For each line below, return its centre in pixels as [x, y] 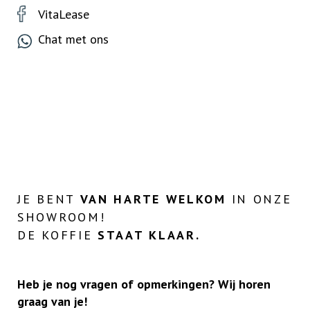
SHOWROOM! [62, 217]
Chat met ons [73, 39]
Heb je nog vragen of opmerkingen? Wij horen [144, 284]
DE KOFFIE [57, 235]
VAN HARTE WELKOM [153, 199]
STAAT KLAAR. [149, 235]
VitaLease [64, 14]
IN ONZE [259, 199]
